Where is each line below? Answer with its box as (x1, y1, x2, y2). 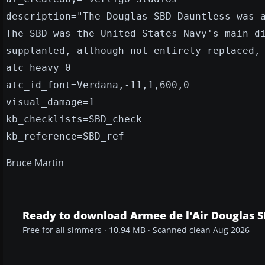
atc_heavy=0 (6, 62, 71, 73)
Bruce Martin (6, 156, 64, 169)
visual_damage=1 (6, 96, 95, 108)
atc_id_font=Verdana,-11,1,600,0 (6, 79, 189, 91)
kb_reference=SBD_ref (6, 130, 124, 142)
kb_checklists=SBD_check (6, 113, 142, 125)
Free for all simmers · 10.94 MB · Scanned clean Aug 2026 (22, 224, 250, 235)
